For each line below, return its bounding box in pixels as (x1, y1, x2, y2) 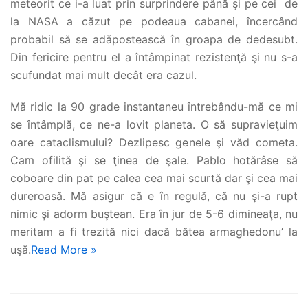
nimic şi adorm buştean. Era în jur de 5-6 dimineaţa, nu (10, 206, 298, 221)
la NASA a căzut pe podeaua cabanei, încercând (10, 14, 298, 28)
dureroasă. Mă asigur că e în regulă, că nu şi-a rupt (10, 188, 298, 203)
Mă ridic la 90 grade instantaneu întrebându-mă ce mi (10, 99, 298, 113)
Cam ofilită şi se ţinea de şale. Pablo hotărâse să (10, 153, 298, 167)
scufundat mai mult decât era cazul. (10, 67, 197, 82)
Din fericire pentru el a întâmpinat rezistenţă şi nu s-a (10, 49, 298, 64)
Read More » (31, 242, 97, 256)
